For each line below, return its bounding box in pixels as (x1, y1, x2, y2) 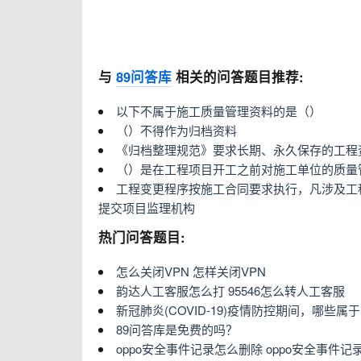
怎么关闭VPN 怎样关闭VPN (116, 263, 266, 280)
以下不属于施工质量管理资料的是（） (116, 102, 322, 119)
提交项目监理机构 (98, 199, 195, 216)
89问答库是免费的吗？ (116, 321, 238, 338)
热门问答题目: (98, 227, 185, 247)
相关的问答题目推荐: (172, 67, 304, 86)
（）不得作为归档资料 (116, 122, 237, 139)
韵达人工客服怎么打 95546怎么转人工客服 (116, 282, 345, 299)
